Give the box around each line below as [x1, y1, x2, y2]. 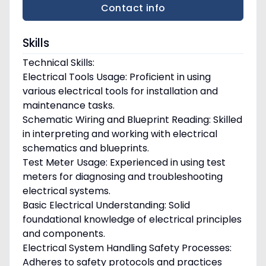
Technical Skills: [22, 56, 94, 70]
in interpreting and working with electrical [22, 127, 217, 141]
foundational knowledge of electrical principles [22, 213, 242, 227]
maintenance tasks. [22, 99, 115, 113]
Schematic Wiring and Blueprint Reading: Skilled [22, 113, 242, 127]
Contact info [100, 1, 166, 15]
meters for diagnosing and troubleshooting [22, 170, 223, 184]
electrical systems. [22, 184, 110, 198]
